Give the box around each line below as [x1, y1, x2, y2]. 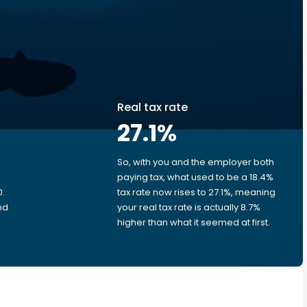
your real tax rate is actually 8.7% [117, 201, 260, 214]
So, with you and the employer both [117, 156, 274, 169]
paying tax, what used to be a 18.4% [117, 171, 273, 184]
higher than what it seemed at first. [117, 216, 270, 229]
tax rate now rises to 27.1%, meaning [117, 186, 275, 199]
